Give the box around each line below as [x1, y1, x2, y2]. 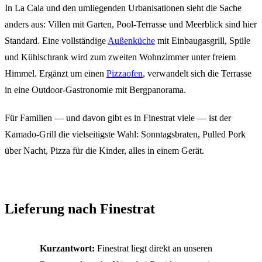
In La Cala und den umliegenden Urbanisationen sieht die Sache [5, 2, 242, 13]
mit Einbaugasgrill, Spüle [155, 35, 250, 46]
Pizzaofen [106, 68, 143, 78]
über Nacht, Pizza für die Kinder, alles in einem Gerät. [5, 145, 204, 156]
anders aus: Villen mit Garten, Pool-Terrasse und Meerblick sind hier [5, 19, 257, 29]
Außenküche [108, 35, 155, 46]
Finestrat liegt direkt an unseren [95, 243, 212, 253]
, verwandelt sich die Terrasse [143, 68, 251, 78]
